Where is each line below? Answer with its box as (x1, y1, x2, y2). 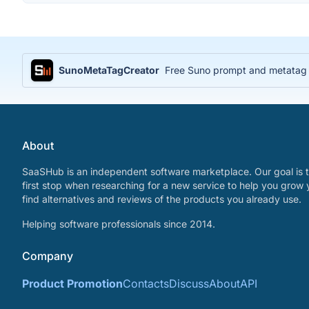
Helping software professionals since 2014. (22, 218, 215, 230)
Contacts (123, 277, 169, 290)
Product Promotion (22, 277, 123, 290)
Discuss (169, 277, 209, 290)
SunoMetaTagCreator (59, 64, 159, 76)
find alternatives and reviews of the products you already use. (22, 193, 301, 205)
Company (22, 249, 73, 263)
